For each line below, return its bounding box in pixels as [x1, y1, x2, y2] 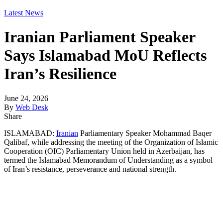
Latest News [4, 8, 43, 17]
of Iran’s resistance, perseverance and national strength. [4, 164, 176, 173]
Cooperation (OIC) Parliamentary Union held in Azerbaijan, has [4, 146, 205, 155]
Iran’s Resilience [4, 65, 116, 83]
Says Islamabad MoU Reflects [4, 46, 207, 65]
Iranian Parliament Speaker [4, 28, 195, 46]
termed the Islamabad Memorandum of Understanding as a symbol [4, 155, 213, 164]
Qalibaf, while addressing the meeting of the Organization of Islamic [4, 137, 218, 146]
